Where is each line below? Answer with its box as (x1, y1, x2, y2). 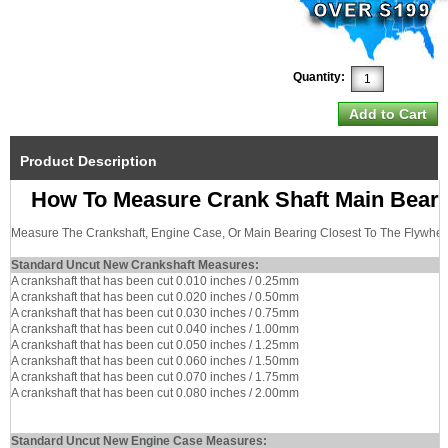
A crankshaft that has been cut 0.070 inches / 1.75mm (11, 370, 299, 384)
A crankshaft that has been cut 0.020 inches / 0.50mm (11, 290, 299, 304)
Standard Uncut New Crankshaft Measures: (11, 258, 259, 272)
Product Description (20, 153, 157, 169)
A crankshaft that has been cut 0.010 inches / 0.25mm (11, 274, 299, 288)
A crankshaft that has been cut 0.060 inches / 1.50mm (11, 354, 299, 368)
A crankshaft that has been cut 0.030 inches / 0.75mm (11, 306, 299, 320)
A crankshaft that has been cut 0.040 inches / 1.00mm (11, 322, 299, 336)
